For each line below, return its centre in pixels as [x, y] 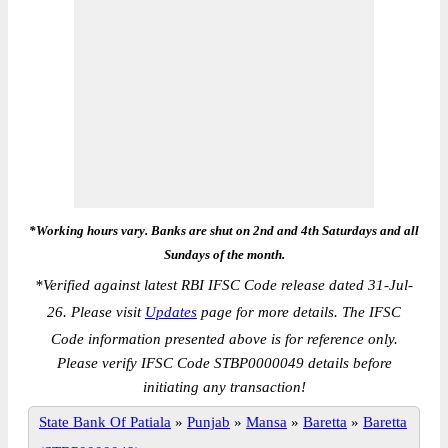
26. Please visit [96, 312]
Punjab [208, 422]
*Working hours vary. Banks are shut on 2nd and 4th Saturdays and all [224, 230]
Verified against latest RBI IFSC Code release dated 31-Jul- [228, 285]
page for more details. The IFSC [299, 312]
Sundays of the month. [224, 254]
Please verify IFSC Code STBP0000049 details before [224, 363]
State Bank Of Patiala [105, 422]
